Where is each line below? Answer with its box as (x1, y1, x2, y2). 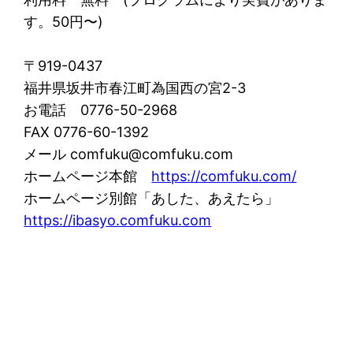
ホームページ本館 (24, 168, 152, 185)
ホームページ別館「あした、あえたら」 (24, 190, 280, 207)
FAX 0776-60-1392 (24, 124, 150, 141)
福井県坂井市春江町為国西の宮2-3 (24, 80, 247, 97)
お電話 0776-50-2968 (24, 102, 178, 119)
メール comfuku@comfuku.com (24, 146, 234, 163)
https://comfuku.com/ (151, 168, 297, 185)
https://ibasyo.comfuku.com (24, 212, 212, 229)
